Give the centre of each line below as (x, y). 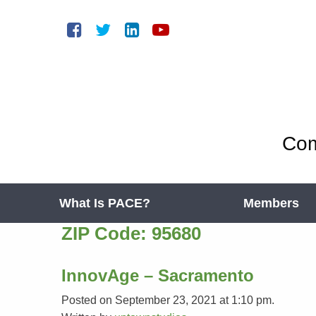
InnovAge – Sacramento (158, 275)
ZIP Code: (107, 233)
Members (271, 203)
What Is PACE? (105, 203)
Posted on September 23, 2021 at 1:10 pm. (168, 300)
